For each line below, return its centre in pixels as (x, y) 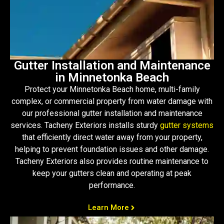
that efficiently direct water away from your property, (112, 137)
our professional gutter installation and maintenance (112, 113)
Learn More (108, 207)
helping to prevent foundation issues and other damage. (112, 149)
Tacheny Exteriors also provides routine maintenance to (112, 161)
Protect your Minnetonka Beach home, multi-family (112, 89)
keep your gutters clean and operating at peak (112, 173)
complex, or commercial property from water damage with (112, 101)
